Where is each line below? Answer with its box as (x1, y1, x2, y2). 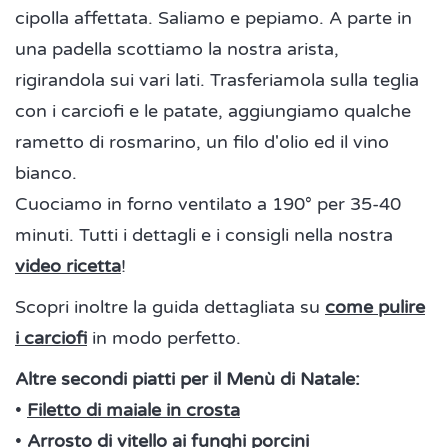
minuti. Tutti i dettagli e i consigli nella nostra (15, 223, 393, 246)
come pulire (325, 295, 425, 318)
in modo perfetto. (87, 326, 241, 349)
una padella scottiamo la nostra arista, (15, 37, 339, 60)
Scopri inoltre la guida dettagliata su (15, 295, 325, 318)
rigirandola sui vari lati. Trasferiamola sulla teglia (15, 68, 419, 91)
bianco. (15, 161, 82, 184)
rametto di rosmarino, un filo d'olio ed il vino (15, 130, 389, 153)
